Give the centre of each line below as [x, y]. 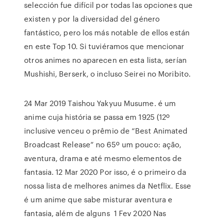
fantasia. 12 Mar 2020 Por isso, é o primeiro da [105, 172]
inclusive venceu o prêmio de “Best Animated [106, 131]
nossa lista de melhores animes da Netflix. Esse [108, 186]
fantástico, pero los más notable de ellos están [107, 32]
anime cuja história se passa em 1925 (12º [97, 117]
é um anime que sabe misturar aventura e [98, 199]
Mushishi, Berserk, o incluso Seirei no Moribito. [108, 74]
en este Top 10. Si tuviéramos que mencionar [104, 46]
